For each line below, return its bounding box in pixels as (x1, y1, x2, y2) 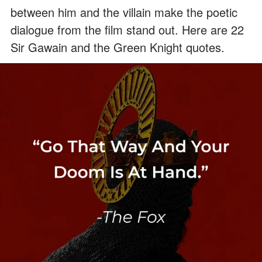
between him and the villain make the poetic (11, 3, 237, 20)
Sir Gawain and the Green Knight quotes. (11, 38, 225, 56)
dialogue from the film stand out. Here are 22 (11, 20, 244, 38)
